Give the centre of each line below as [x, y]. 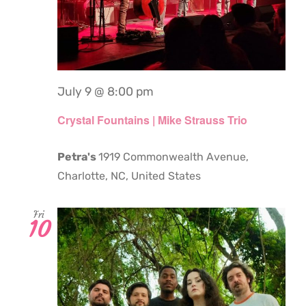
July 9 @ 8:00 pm [106, 92]
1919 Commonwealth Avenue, [173, 156]
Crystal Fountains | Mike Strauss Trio [152, 120]
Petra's [78, 156]
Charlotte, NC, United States [129, 176]
